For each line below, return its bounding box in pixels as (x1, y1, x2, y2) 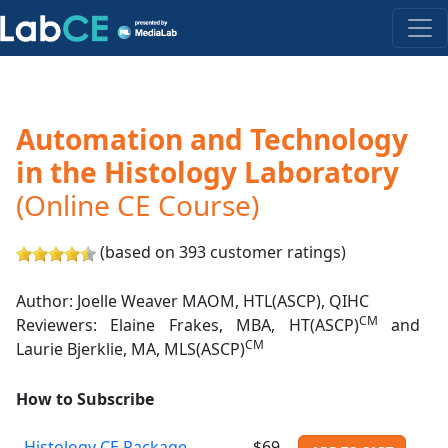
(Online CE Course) (16, 186, 259, 224)
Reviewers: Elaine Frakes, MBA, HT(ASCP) (16, 314, 359, 337)
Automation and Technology (16, 120, 408, 158)
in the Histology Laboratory (16, 153, 399, 191)
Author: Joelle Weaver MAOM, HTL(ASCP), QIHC (16, 290, 369, 313)
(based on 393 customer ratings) (96, 240, 346, 263)
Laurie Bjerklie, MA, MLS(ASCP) (16, 338, 245, 361)
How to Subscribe (16, 387, 154, 410)
